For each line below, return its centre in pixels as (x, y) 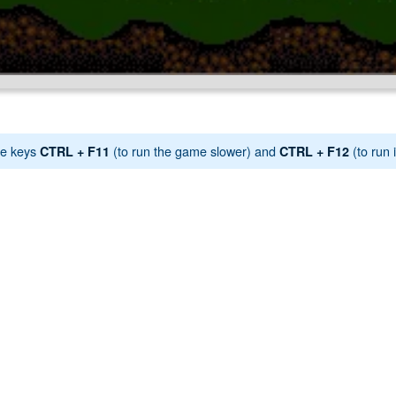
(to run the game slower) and (195, 151)
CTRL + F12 (315, 152)
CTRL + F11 (75, 152)
